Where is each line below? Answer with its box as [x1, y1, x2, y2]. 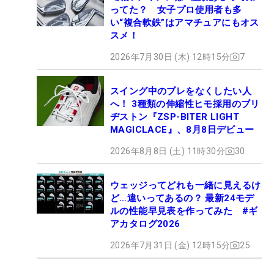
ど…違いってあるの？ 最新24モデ [110, 192, 254, 204]
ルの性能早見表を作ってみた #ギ [110, 205, 258, 217]
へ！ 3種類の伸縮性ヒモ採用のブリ [110, 98, 260, 109]
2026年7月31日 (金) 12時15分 [110, 240, 231, 250]
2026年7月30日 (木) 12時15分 [110, 51, 231, 62]
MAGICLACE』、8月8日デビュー [110, 124, 254, 135]
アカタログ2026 [110, 218, 180, 229]
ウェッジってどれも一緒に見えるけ [110, 179, 261, 191]
